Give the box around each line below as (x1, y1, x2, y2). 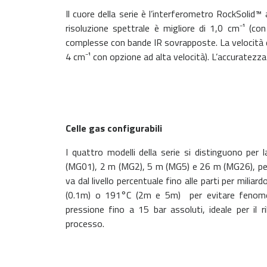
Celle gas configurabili (66, 121, 162, 135)
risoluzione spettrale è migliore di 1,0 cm (66, 21, 240, 35)
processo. (66, 216, 104, 231)
